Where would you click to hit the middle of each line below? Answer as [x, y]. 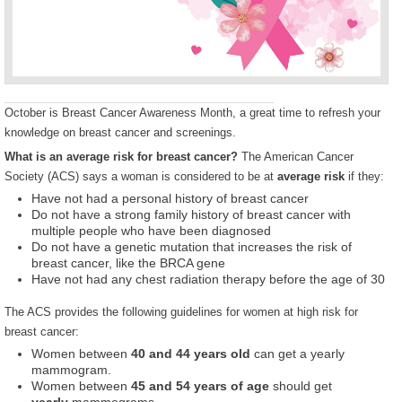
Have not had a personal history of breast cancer [170, 198]
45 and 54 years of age [200, 386]
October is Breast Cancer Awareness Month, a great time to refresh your [192, 112]
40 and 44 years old [191, 354]
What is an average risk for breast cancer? [123, 156]
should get [301, 386]
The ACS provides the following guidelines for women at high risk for [181, 311]
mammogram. [71, 370]
